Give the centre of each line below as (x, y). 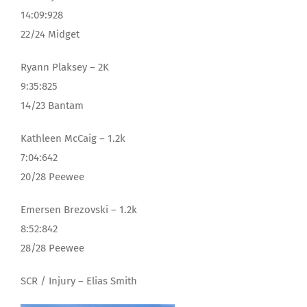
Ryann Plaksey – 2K (65, 67)
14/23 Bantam (52, 106)
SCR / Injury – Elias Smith (79, 281)
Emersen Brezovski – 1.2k (79, 210)
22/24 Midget (50, 34)
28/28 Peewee (52, 248)
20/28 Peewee (52, 177)
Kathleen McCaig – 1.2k (73, 138)
